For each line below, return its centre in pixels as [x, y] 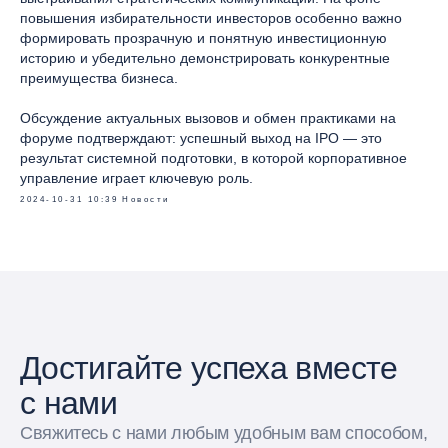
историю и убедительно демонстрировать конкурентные [205, 58]
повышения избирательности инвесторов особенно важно [211, 18]
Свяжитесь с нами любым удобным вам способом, [224, 433]
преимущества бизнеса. [99, 78]
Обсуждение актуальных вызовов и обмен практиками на [208, 118]
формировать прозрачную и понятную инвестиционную [203, 38]
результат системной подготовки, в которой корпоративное [213, 158]
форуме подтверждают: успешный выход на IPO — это [201, 138]
